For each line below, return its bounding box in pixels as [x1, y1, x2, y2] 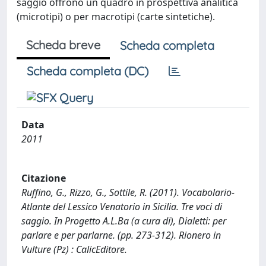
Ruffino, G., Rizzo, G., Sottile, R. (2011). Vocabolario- [21, 185, 235, 199]
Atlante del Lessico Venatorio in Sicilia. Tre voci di [21, 199, 222, 213]
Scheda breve [26, 37, 100, 52]
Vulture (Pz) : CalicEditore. [21, 242, 127, 256]
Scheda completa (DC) [27, 64, 148, 78]
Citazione [21, 171, 66, 185]
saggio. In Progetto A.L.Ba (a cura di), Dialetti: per [21, 214, 226, 227]
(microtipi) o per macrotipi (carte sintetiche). [17, 10, 215, 23]
